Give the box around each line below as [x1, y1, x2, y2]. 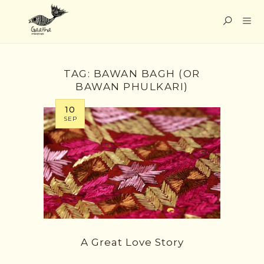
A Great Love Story [80, 236, 184, 249]
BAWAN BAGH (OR [93, 67, 200, 80]
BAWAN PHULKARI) [75, 80, 189, 93]
